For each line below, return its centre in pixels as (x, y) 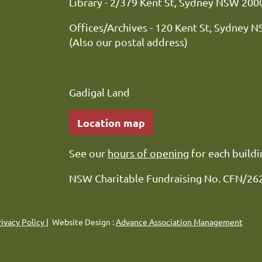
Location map (111, 122)
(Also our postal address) (128, 42)
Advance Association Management (179, 222)
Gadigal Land (99, 92)
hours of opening (148, 153)
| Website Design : (81, 222)
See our (88, 153)
